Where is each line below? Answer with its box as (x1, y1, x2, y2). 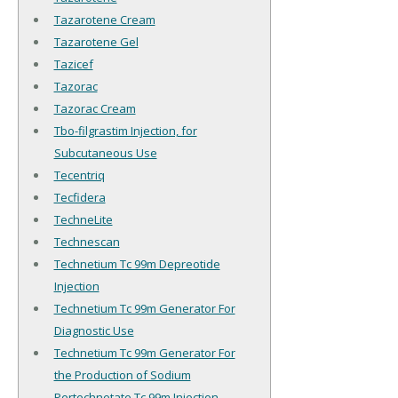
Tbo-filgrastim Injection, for (53, 123, 197, 139)
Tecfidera (53, 189, 106, 206)
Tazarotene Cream (53, 12, 155, 28)
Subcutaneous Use (53, 145, 157, 162)
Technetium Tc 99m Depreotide (53, 256, 220, 273)
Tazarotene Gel (53, 34, 139, 51)
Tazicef (53, 56, 93, 73)
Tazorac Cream (53, 100, 136, 117)
